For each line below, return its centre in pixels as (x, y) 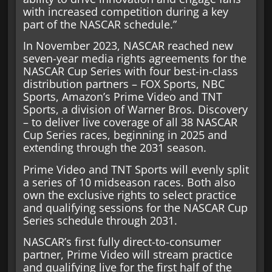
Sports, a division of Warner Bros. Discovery (135, 110)
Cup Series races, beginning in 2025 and (125, 135)
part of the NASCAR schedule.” (100, 24)
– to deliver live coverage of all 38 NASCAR (130, 122)
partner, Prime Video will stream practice (127, 255)
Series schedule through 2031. (100, 220)
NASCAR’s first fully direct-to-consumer (122, 242)
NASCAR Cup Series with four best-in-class (130, 71)
